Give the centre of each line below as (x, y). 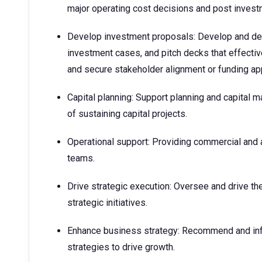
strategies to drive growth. (121, 247)
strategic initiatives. (107, 203)
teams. (81, 158)
